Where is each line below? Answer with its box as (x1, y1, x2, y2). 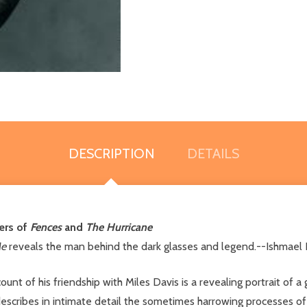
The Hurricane (86, 220, 152, 234)
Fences (30, 220, 62, 234)
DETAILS (186, 145, 239, 162)
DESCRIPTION (68, 145, 154, 162)
